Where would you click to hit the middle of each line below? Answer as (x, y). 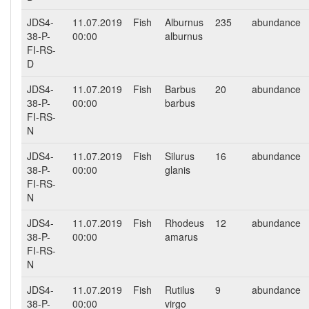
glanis (178, 169)
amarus (181, 236)
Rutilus (180, 289)
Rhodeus (185, 222)
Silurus (180, 156)
